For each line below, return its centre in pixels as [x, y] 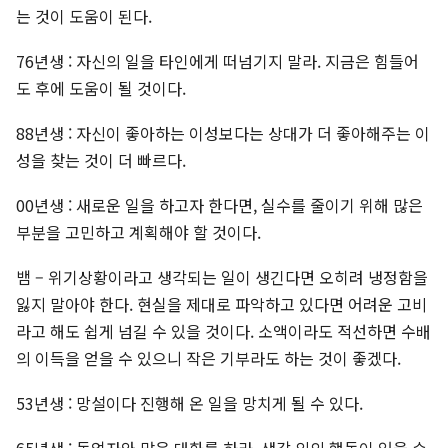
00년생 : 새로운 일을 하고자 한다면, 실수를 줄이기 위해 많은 [219, 205]
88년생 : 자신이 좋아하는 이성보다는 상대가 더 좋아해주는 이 [223, 133]
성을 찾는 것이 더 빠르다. [101, 160]
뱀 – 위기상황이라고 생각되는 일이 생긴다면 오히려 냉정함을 [222, 277]
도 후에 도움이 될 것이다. [101, 88]
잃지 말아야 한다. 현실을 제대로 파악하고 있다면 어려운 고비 [221, 304]
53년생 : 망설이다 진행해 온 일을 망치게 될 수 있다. [189, 403]
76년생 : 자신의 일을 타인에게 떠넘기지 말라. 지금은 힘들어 [217, 61]
